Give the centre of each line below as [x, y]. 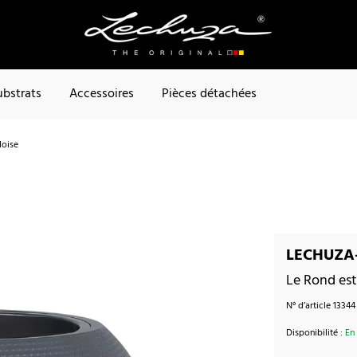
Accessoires [102, 94]
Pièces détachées [209, 94]
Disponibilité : [316, 333]
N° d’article [310, 306]
